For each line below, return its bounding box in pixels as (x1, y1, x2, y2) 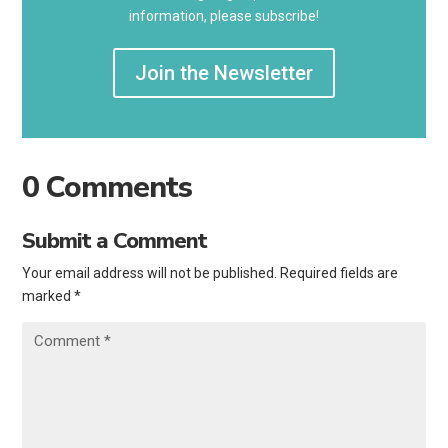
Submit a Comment (22, 226, 208, 257)
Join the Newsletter (135, 61, 313, 86)
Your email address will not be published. (22, 265, 278, 282)
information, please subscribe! (129, 8, 319, 25)
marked (22, 288, 75, 305)
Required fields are (280, 265, 399, 282)
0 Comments (22, 167, 193, 209)
